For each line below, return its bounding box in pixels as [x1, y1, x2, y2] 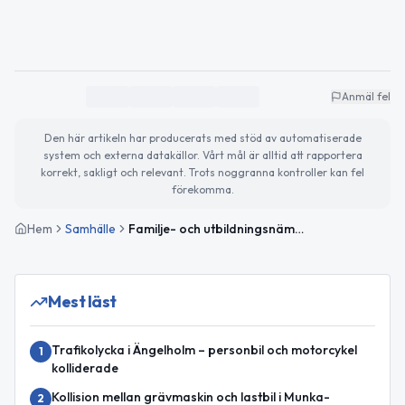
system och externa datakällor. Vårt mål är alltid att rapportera [42, 147, 363, 162]
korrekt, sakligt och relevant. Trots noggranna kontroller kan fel [41, 165, 364, 179]
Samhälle [65, 220, 116, 237]
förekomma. [171, 182, 234, 196]
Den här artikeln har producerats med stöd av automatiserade [43, 130, 362, 145]
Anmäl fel [342, 89, 391, 103]
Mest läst [48, 290, 117, 312]
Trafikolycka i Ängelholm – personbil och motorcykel [52, 341, 357, 358]
